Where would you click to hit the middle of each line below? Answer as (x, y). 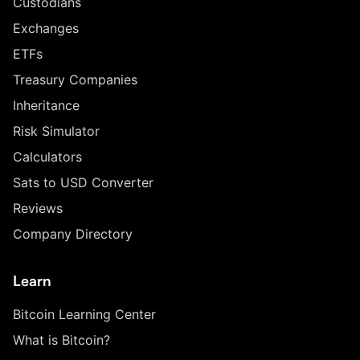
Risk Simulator (56, 131)
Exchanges (46, 28)
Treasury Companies (75, 80)
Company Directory (73, 234)
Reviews (38, 208)
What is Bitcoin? (61, 340)
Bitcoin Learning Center (84, 314)
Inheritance (46, 105)
